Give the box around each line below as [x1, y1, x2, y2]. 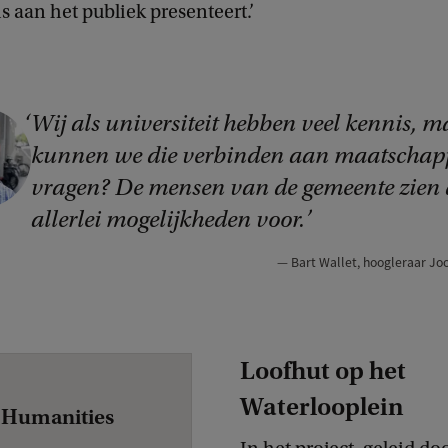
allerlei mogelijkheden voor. [30, 206, 305, 233]
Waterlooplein [240, 392, 404, 422]
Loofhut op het [240, 356, 406, 386]
